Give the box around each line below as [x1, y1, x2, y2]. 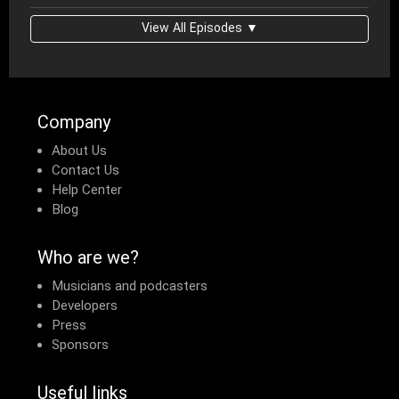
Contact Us [52, 162, 119, 181]
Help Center [52, 182, 122, 200]
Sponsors [52, 337, 109, 355]
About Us [52, 142, 107, 161]
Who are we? [37, 248, 139, 272]
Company [37, 112, 110, 136]
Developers [52, 297, 118, 316]
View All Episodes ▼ [141, 20, 258, 38]
